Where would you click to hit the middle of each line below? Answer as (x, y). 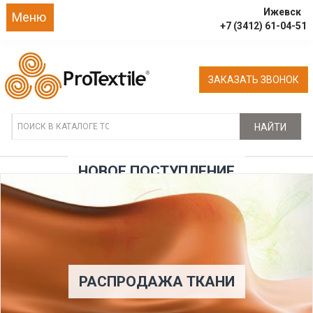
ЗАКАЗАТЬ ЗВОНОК (254, 79)
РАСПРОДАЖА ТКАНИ (156, 281)
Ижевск (282, 12)
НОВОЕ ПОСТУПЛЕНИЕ (156, 171)
